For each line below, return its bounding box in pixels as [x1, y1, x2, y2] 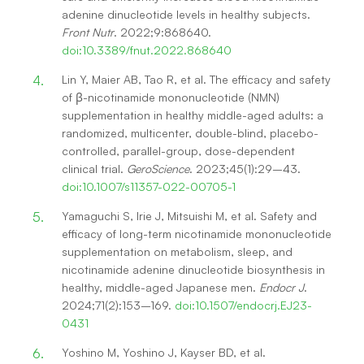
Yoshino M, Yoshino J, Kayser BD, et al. [62, 344, 266, 359]
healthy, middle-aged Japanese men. [62, 279, 259, 294]
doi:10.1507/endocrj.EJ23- [175, 297, 312, 312]
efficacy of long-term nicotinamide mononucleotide [62, 226, 331, 240]
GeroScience [127, 161, 189, 175]
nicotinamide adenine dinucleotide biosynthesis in [62, 262, 325, 276]
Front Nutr [62, 24, 114, 39]
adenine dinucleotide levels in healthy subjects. [62, 6, 310, 21]
